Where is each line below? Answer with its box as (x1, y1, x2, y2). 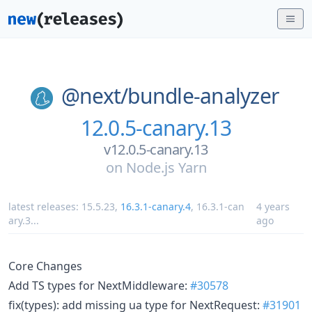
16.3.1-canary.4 (120, 199, 191, 213)
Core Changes (8, 258, 82, 274)
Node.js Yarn (125, 157, 207, 177)
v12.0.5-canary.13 (104, 139, 208, 159)
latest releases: (8, 199, 81, 213)
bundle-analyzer (127, 81, 279, 110)
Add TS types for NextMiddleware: (8, 277, 190, 293)
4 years (256, 199, 290, 213)
